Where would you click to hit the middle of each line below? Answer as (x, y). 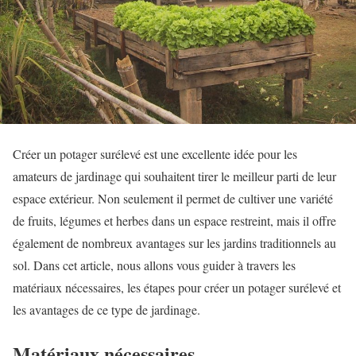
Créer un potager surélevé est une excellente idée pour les (155, 154)
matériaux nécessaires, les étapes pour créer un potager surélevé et (177, 287)
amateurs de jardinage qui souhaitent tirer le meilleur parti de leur (174, 176)
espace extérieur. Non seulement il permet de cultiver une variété (173, 198)
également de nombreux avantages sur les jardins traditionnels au (174, 243)
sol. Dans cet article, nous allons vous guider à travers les (154, 265)
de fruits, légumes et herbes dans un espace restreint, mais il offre (174, 221)
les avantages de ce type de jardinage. (106, 310)
